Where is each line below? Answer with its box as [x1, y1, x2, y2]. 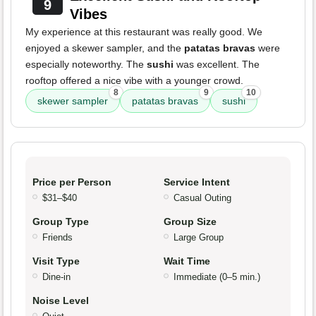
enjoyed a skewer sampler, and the [25, 42, 184, 54]
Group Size [164, 216, 217, 228]
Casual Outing [174, 193, 231, 204]
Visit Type [32, 255, 80, 267]
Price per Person [32, 176, 111, 188]
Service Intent [164, 176, 230, 188]
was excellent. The [174, 59, 260, 71]
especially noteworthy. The [25, 59, 147, 71]
